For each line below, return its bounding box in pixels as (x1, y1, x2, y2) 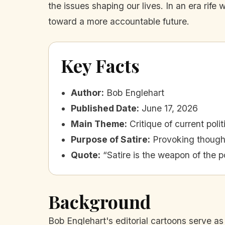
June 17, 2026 (142, 103, 198, 114)
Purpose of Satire (71, 134, 148, 145)
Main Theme (71, 119, 125, 130)
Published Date (71, 103, 137, 114)
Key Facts (61, 53, 140, 78)
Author (71, 87, 101, 98)
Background (48, 189, 151, 214)
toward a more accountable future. (48, 16, 189, 27)
